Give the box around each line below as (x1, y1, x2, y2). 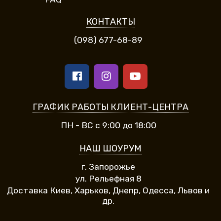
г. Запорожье (81, 161, 135, 172)
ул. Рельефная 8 (75, 173, 142, 184)
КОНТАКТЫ (86, 16, 135, 27)
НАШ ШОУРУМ (79, 143, 142, 154)
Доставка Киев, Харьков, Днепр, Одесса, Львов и (7, 185, 210, 195)
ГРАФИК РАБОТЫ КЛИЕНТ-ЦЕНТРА (33, 101, 188, 112)
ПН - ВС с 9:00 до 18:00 (60, 120, 156, 130)
